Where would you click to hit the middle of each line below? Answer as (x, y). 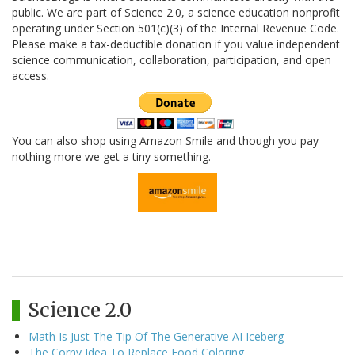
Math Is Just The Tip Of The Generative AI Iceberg (156, 337)
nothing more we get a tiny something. (111, 157)
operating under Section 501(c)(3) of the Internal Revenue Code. (176, 29)
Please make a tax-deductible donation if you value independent (176, 44)
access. (31, 76)
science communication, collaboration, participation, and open (172, 60)
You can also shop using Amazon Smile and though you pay (165, 141)
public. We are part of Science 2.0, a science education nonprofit (176, 13)
